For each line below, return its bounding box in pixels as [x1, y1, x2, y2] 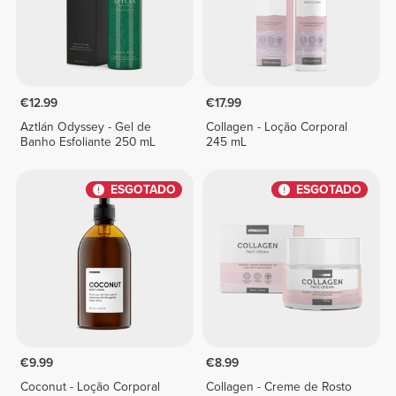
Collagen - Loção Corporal [206, 118, 348, 134]
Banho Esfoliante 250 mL [19, 133, 156, 149]
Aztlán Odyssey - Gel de [19, 118, 151, 134]
